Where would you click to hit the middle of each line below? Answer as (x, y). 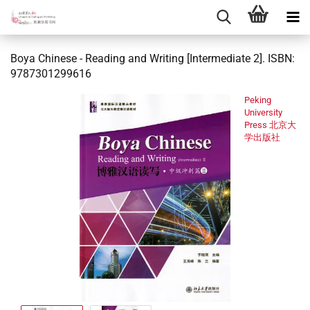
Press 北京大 (270, 125)
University (263, 112)
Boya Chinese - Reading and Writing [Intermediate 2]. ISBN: (153, 58)
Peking (258, 100)
